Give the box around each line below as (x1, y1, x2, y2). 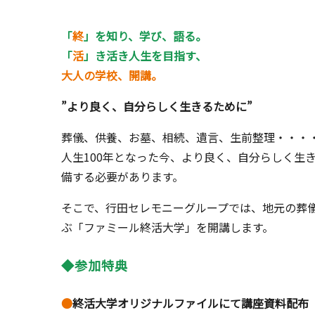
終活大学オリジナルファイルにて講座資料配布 (72, 295, 309, 312)
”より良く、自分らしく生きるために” (61, 98, 252, 115)
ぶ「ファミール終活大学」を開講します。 (61, 219, 274, 236)
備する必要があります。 (61, 168, 184, 186)
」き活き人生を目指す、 (84, 47, 207, 65)
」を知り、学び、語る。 (84, 27, 207, 45)
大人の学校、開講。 (61, 67, 162, 84)
